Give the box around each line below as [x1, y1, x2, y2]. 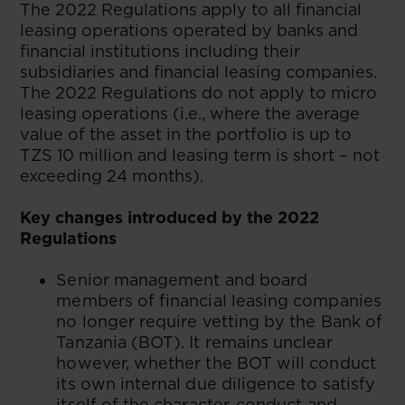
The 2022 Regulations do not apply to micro [20, 82, 378, 102]
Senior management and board [56, 269, 308, 289]
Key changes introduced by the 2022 [20, 207, 320, 227]
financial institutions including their [20, 41, 301, 61]
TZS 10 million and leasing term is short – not [20, 145, 381, 165]
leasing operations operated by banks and [20, 20, 359, 40]
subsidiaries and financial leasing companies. [20, 61, 378, 81]
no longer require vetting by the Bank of [56, 311, 382, 331]
